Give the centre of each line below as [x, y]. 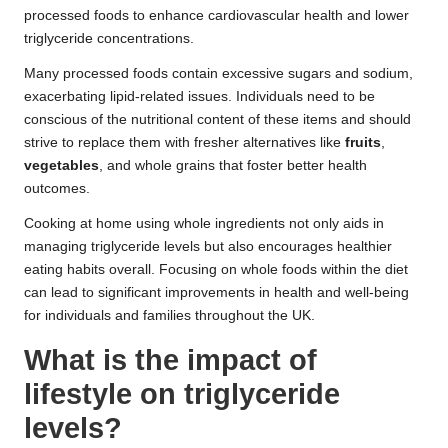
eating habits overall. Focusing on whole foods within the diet [216, 270]
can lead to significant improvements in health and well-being [216, 293]
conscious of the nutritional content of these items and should [217, 120]
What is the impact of [170, 360]
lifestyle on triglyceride [182, 394]
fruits [363, 143]
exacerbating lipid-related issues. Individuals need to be [199, 97]
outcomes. [57, 189]
